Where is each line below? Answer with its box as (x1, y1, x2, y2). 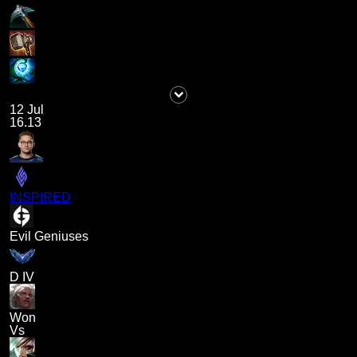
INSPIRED (10, 190, 72, 205)
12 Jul (10, 103, 45, 117)
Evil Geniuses (10, 229, 89, 244)
